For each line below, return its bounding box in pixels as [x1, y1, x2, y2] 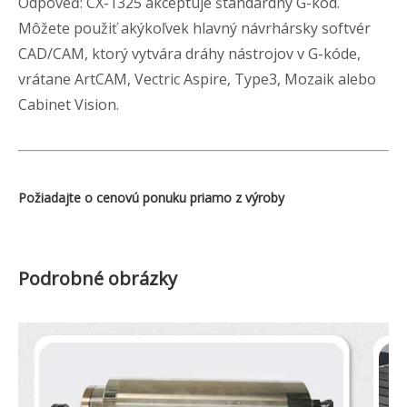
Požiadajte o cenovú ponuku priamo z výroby [18, 188, 284, 206]
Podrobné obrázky [18, 265, 177, 291]
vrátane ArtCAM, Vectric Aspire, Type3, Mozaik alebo [18, 68, 376, 89]
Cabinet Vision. [18, 94, 119, 114]
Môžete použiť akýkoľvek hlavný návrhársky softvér [18, 17, 371, 38]
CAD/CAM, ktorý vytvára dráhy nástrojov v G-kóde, [18, 43, 361, 64]
